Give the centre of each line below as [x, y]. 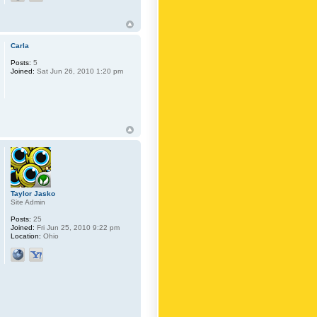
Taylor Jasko [33, 193]
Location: [26, 236]
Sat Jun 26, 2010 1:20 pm [79, 71]
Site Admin [28, 202]
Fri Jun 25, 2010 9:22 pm [77, 227]
